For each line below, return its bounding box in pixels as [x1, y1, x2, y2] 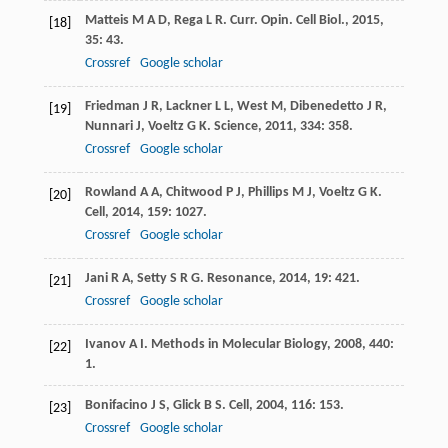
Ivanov [84, 337, 126, 353]
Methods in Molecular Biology [150, 337, 327, 353]
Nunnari [84, 119, 133, 135]
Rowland [84, 185, 137, 201]
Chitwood [165, 185, 223, 201]
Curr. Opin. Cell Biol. [229, 13, 345, 29]
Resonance [206, 271, 272, 287]
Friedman [84, 99, 140, 115]
